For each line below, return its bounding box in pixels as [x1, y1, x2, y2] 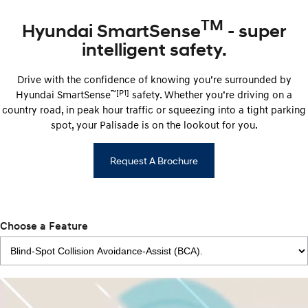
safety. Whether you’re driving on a [129, 88, 292, 101]
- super [223, 19, 286, 42]
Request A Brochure [110, 155, 198, 167]
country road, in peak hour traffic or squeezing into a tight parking [2, 103, 306, 116]
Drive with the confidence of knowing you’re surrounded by [16, 73, 291, 86]
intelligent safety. [81, 38, 227, 61]
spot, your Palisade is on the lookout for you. [50, 118, 258, 131]
